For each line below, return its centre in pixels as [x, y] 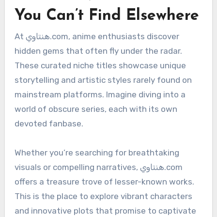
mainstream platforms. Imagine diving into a [100, 95]
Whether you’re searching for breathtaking [97, 153]
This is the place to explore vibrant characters [103, 196]
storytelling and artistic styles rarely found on [103, 80]
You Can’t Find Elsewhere [107, 16]
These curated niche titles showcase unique [100, 66]
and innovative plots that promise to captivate [105, 211]
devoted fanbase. [49, 124]
